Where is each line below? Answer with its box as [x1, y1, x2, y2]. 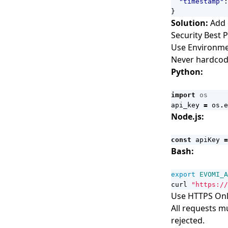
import [171, 91, 195, 99]
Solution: [171, 17, 208, 28]
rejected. [171, 215, 205, 226]
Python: [171, 66, 203, 77]
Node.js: [171, 111, 204, 122]
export [171, 170, 195, 178]
